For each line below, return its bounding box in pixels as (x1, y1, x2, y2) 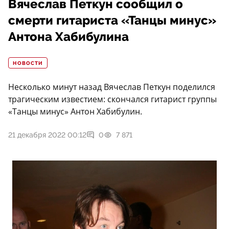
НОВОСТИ (13, 60, 43, 67)
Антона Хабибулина (8, 30, 129, 44)
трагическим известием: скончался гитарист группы (8, 94, 217, 105)
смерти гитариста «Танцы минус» (8, 13, 216, 28)
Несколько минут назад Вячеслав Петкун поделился (8, 81, 215, 93)
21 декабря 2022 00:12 (8, 131, 86, 140)
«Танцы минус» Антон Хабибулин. (8, 106, 142, 118)
